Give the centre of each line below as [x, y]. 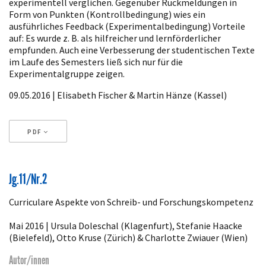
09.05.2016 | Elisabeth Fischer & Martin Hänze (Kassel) [118, 95]
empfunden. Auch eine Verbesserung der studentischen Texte [132, 50]
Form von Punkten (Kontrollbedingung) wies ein [107, 14]
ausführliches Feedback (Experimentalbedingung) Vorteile [127, 26]
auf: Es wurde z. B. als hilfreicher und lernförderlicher [115, 38]
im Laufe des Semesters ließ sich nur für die [96, 61]
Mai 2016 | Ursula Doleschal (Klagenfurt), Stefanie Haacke [126, 226]
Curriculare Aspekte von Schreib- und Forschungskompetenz [131, 202]
